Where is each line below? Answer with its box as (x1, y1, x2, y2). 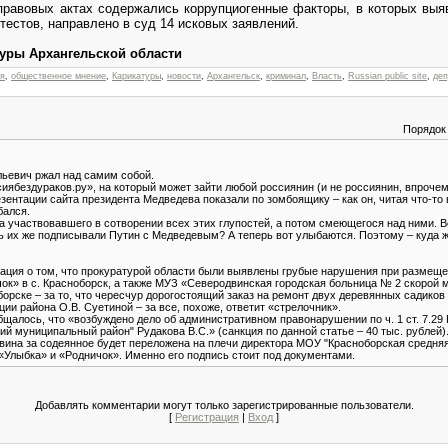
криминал (266, 70, 306, 81)
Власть (312, 70, 342, 81)
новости (167, 70, 201, 81)
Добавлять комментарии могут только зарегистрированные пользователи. (34, 398, 414, 411)
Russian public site (348, 70, 427, 81)
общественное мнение (11, 70, 106, 81)
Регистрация (175, 410, 239, 423)
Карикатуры (112, 70, 161, 81)
